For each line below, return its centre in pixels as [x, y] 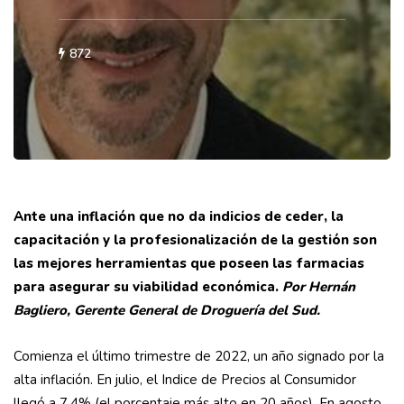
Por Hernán [319, 287]
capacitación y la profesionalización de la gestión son [195, 240]
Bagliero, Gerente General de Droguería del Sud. [167, 311]
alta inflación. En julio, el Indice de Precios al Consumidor [185, 380]
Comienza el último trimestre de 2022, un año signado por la [199, 357]
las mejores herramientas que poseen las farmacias [189, 264]
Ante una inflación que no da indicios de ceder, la [179, 217]
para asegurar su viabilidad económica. [148, 287]
